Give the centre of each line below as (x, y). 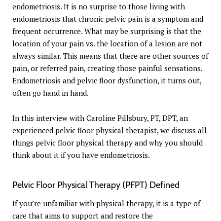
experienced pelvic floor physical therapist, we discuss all (110, 130)
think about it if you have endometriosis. (82, 155)
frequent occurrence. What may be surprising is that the (107, 31)
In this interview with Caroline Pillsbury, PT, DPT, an (100, 118)
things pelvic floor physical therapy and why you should (108, 143)
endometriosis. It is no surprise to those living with (99, 7)
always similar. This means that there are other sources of (110, 56)
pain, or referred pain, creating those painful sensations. (107, 68)
